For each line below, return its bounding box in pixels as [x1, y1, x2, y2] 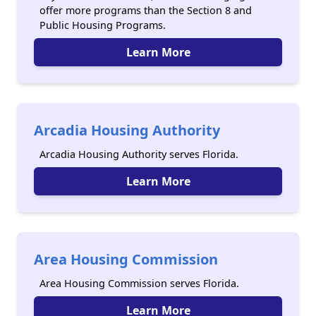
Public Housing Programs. [39, 18, 166, 32]
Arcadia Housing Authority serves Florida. [39, 147, 238, 161]
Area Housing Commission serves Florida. [39, 276, 239, 290]
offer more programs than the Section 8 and [39, 4, 252, 17]
